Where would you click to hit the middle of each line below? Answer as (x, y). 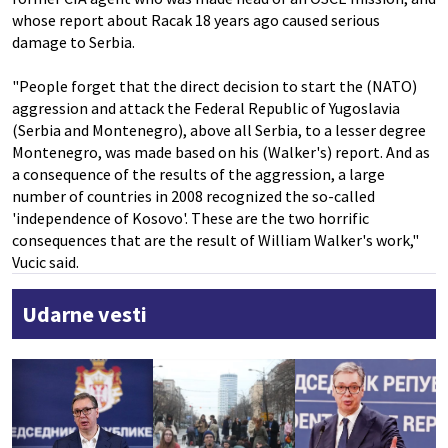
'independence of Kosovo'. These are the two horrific (190, 218)
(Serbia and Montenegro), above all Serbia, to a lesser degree (219, 130)
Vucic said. (45, 262)
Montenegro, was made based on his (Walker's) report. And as (221, 152)
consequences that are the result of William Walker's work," (215, 240)
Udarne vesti (84, 314)
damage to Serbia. (73, 42)
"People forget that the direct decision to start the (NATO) (214, 86)
